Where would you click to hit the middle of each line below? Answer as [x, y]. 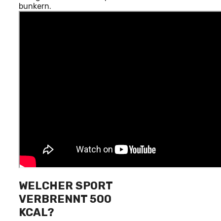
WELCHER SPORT [66, 185]
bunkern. [35, 6]
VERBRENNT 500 [65, 199]
